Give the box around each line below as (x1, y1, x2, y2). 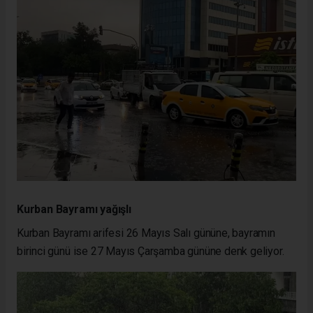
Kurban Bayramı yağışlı (17, 202, 131, 216)
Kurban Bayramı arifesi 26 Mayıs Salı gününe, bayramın (17, 226, 275, 240)
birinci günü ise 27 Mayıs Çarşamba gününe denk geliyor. (17, 244, 284, 258)
